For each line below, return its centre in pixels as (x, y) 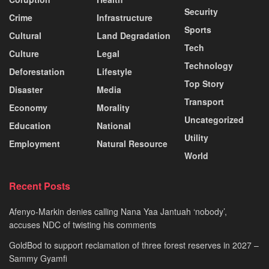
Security (201, 11)
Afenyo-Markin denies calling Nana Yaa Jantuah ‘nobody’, (118, 211)
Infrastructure (125, 17)
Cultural (25, 35)
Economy (28, 107)
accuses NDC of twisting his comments (83, 224)
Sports (198, 29)
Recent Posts (40, 186)
